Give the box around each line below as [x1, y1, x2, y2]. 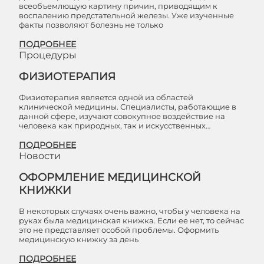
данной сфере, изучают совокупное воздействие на [19, 111, 225, 121]
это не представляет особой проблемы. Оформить [19, 225, 219, 235]
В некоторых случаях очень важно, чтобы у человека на [19, 206, 240, 216]
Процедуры [19, 49, 77, 61]
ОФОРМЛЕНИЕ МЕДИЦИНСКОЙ [19, 171, 201, 184]
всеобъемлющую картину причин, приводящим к [19, 1, 217, 11]
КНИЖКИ [19, 184, 71, 197]
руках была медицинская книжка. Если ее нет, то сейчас [19, 216, 244, 225]
